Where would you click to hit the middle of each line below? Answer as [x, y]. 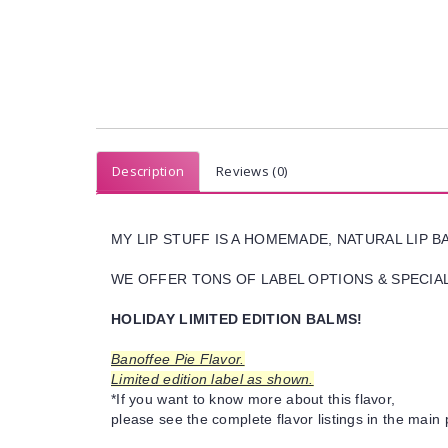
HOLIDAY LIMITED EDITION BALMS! [237, 319]
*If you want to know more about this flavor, [253, 399]
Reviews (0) [252, 171]
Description [148, 171]
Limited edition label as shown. [212, 379]
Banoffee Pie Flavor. [178, 359]
